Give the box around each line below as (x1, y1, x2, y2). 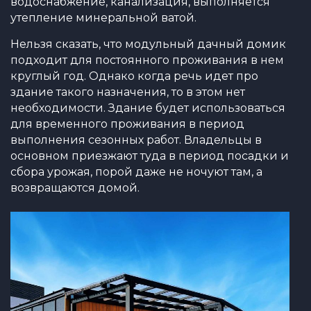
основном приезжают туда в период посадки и (10, 149, 289, 162)
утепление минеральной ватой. (10, 11, 196, 24)
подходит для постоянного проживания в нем (10, 53, 284, 67)
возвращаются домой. (10, 181, 140, 194)
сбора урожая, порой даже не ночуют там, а (10, 165, 262, 178)
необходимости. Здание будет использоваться (10, 101, 285, 115)
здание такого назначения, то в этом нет (10, 85, 245, 99)
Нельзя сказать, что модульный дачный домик (10, 37, 286, 51)
